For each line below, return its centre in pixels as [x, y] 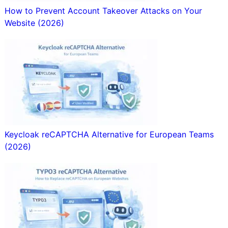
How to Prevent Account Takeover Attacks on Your [103, 11]
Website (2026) [34, 23]
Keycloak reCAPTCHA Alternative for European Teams [109, 135]
